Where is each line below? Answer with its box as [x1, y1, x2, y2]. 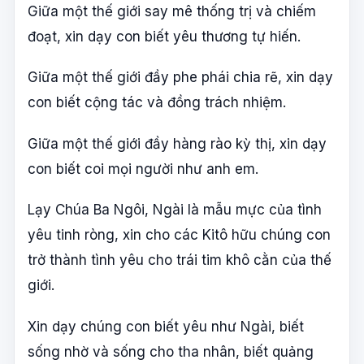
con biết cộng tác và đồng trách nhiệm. [28, 94, 286, 111]
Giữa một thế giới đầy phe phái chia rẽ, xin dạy [28, 69, 333, 86]
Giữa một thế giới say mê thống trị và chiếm [28, 2, 316, 19]
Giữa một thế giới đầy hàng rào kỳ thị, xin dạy [28, 135, 327, 152]
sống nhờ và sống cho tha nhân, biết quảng [28, 343, 314, 360]
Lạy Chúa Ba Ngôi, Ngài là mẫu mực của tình [28, 201, 322, 219]
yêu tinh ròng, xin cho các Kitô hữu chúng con [28, 227, 331, 244]
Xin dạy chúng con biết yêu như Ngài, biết [28, 318, 304, 335]
